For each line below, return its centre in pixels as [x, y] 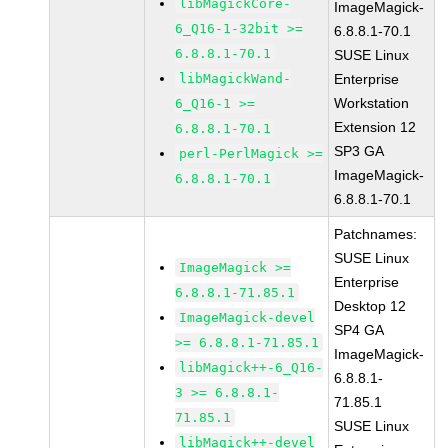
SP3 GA [359, 151]
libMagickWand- [235, 78]
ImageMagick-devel [247, 317]
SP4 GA [359, 330]
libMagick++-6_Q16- [251, 367]
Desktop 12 [370, 306]
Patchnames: [376, 234]
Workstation [372, 103]
